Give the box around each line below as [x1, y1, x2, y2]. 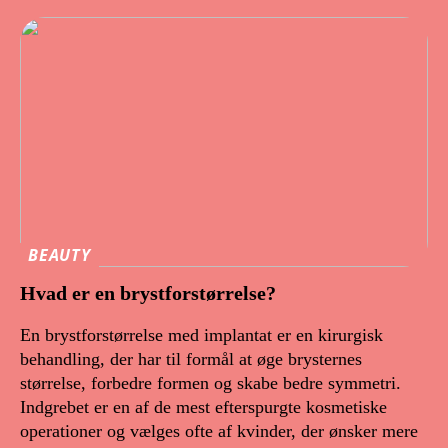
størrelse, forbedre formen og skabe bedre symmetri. [20, 372, 401, 393]
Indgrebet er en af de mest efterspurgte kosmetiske [20, 396, 387, 417]
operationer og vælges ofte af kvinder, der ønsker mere [20, 420, 418, 441]
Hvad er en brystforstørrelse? [20, 281, 276, 304]
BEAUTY [28, 244, 91, 267]
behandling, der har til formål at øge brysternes [20, 348, 362, 369]
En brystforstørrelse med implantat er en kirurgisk [20, 324, 383, 345]
